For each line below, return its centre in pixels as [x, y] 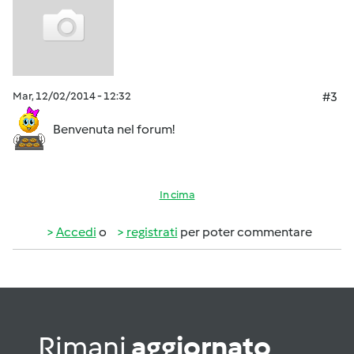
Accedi [76, 232]
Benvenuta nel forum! [110, 129]
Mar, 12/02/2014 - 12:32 [72, 96]
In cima [177, 195]
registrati [152, 232]
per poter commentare [245, 232]
